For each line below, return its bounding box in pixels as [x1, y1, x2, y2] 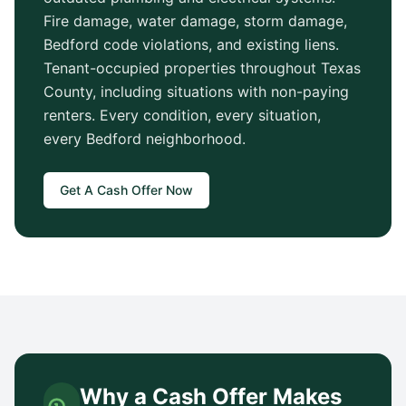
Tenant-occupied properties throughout [43, 59, 321, 77]
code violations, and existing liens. [99, 35, 339, 53]
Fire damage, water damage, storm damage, [43, 12, 347, 30]
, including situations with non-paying [92, 82, 349, 101]
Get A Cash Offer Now [60, 182, 193, 198]
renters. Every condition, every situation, [43, 106, 321, 124]
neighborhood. [141, 130, 246, 148]
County [43, 82, 92, 101]
